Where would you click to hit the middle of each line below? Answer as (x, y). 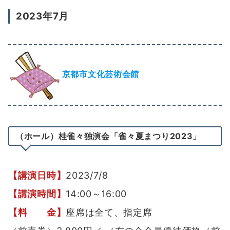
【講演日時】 (37, 176)
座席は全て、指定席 (109, 213)
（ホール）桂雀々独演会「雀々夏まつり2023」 (109, 136)
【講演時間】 (37, 194)
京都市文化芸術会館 (99, 74)
